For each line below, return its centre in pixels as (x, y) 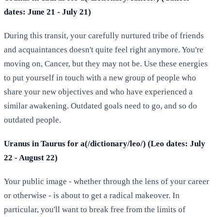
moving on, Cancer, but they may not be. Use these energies (106, 63)
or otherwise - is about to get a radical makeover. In (92, 195)
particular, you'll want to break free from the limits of (95, 209)
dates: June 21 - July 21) (47, 12)
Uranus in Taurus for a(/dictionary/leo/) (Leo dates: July (105, 143)
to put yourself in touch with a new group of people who (100, 77)
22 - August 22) (31, 157)
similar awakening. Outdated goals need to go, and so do (101, 106)
